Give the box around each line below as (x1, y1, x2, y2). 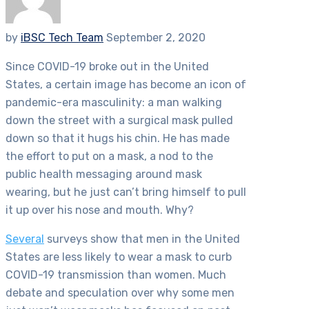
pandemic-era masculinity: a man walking (6, 96, 222, 110)
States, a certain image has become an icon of (6, 78, 246, 92)
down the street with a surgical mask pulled (6, 114, 233, 128)
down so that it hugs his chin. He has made (6, 132, 230, 146)
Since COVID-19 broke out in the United (6, 60, 209, 74)
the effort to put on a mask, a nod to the (6, 150, 213, 163)
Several (6, 232, 44, 246)
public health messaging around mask (6, 168, 202, 181)
